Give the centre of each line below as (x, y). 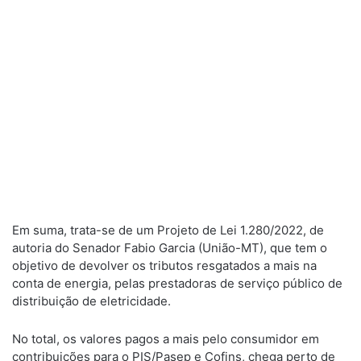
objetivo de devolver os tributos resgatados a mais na (164, 266)
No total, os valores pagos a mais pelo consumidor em (166, 339)
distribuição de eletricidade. (91, 301)
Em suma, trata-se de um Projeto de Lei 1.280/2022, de (168, 230)
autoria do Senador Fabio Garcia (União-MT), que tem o (170, 248)
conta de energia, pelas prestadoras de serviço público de (177, 283)
